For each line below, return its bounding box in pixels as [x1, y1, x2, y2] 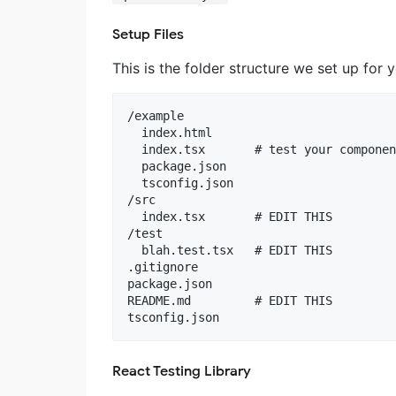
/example [127, 109, 184, 124]
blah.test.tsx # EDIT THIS [127, 243, 332, 258]
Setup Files [112, 26, 184, 44]
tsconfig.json [127, 176, 233, 191]
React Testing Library [112, 362, 251, 381]
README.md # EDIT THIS [127, 293, 332, 308]
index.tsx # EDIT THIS [127, 209, 332, 225]
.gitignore [127, 260, 198, 275]
